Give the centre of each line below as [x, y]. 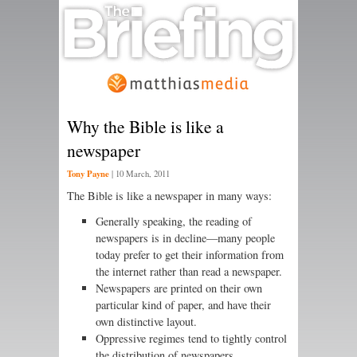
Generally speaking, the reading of [174, 222]
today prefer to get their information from [190, 255]
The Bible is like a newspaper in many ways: [169, 196]
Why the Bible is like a [145, 126]
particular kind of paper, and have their [183, 305]
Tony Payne [88, 174]
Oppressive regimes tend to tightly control [191, 339]
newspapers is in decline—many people [185, 238]
